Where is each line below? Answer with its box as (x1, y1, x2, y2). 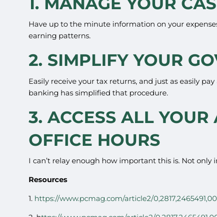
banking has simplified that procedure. (29, 88, 169, 97)
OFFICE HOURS (29, 129, 161, 150)
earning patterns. (29, 31, 91, 41)
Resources (29, 175, 68, 185)
